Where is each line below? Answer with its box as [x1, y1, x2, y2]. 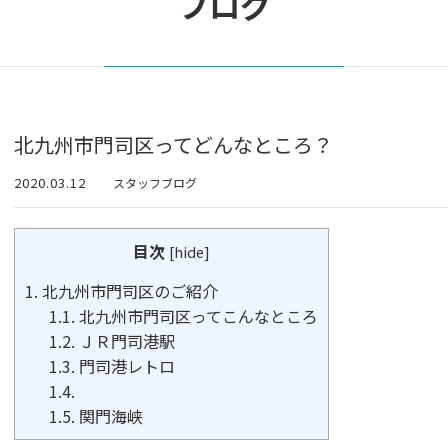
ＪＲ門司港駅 [75, 329, 175, 354]
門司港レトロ [75, 354, 175, 379]
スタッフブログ [113, 174, 197, 191]
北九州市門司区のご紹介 [38, 279, 218, 304]
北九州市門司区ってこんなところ [75, 304, 318, 329]
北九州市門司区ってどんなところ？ [14, 130, 333, 159]
